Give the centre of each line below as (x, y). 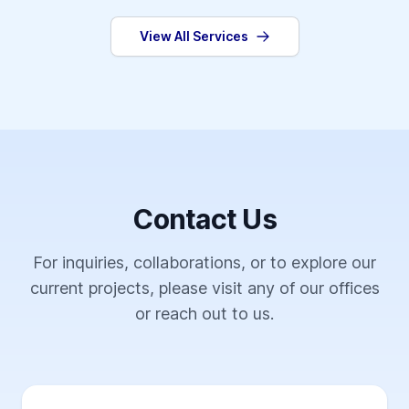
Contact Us (204, 220)
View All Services (194, 37)
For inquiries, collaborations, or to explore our (204, 263)
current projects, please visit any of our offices (204, 288)
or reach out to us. (204, 314)
